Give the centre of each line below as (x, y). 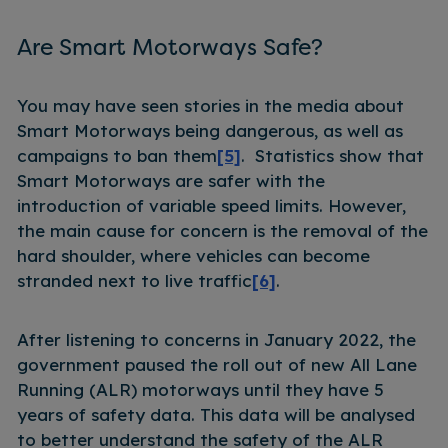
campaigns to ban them (117, 155)
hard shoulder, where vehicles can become (193, 255)
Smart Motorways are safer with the (171, 180)
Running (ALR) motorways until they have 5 (200, 389)
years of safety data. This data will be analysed (216, 414)
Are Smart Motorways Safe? (170, 46)
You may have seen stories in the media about (210, 105)
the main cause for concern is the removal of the (222, 230)
